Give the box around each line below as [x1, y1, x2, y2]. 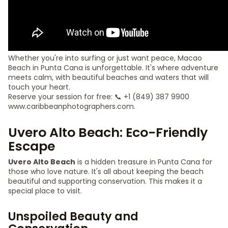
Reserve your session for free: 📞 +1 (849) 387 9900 [8, 92, 189, 102]
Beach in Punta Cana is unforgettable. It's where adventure [8, 63, 218, 73]
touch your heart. [8, 82, 70, 92]
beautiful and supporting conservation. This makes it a [8, 176, 202, 186]
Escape [8, 137, 55, 155]
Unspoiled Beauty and [8, 208, 138, 224]
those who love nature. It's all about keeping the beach [8, 166, 204, 177]
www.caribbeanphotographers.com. [8, 101, 135, 111]
